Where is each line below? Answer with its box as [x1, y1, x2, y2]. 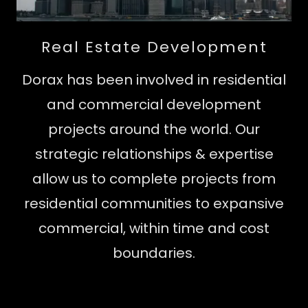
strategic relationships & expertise [34, 144, 274, 164]
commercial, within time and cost [38, 219, 269, 239]
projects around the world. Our [48, 120, 260, 140]
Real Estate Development [41, 36, 267, 58]
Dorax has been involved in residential [22, 70, 286, 90]
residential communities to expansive [24, 194, 284, 214]
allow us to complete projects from [32, 169, 276, 189]
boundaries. [113, 243, 195, 263]
